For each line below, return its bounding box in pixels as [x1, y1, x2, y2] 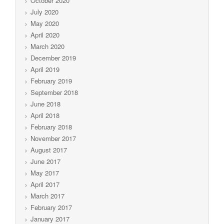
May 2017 [30, 167, 59, 177]
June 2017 [30, 156, 60, 166]
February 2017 [30, 202, 72, 212]
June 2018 [30, 98, 60, 108]
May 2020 [30, 18, 59, 28]
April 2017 [30, 179, 59, 189]
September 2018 [30, 87, 78, 97]
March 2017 [30, 190, 64, 200]
